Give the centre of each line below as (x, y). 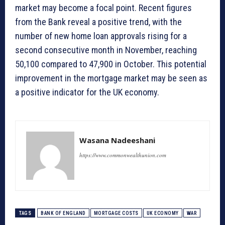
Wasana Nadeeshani (117, 140)
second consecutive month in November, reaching (106, 50)
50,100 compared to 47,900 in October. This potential (111, 64)
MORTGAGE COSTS (116, 213)
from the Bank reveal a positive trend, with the (98, 22)
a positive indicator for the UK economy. (87, 92)
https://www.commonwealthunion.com (123, 155)
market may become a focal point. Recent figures (103, 8)
